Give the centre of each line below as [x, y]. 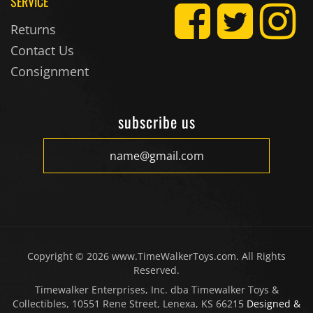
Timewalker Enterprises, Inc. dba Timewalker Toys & [156, 291]
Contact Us [42, 51]
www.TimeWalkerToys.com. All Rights [197, 257]
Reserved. [156, 271]
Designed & [274, 305]
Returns [33, 30]
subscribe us [156, 123]
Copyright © [57, 257]
